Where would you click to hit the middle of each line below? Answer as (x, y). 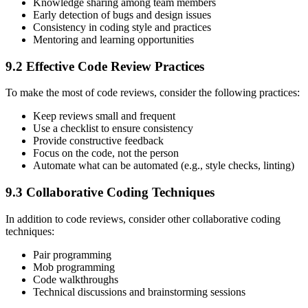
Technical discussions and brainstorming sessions (139, 291)
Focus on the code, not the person (106, 153)
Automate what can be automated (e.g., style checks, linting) (164, 166)
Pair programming (72, 254)
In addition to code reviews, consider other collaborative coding (143, 219)
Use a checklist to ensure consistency (113, 129)
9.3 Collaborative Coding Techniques (110, 192)
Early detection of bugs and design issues (122, 14)
